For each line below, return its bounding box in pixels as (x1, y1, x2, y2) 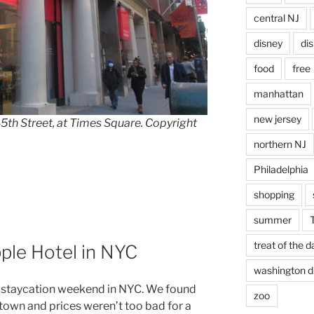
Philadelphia (253, 163, 308, 176)
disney (253, 37, 282, 50)
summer (253, 214, 292, 226)
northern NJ (253, 138, 306, 151)
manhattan (253, 88, 303, 100)
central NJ (253, 12, 299, 25)
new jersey (253, 113, 301, 125)
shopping (253, 189, 294, 201)
